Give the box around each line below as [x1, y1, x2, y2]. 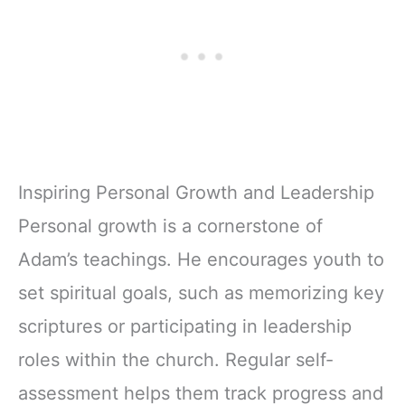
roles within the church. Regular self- [18, 348, 334, 371]
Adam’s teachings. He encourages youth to [18, 248, 384, 270]
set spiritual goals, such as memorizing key [18, 281, 384, 304]
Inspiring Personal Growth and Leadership [18, 181, 374, 203]
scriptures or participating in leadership [18, 315, 352, 337]
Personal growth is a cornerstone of [18, 214, 323, 237]
